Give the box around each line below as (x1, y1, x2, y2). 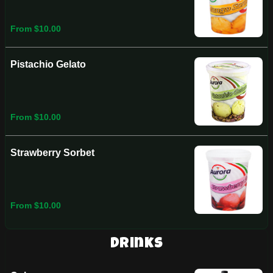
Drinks (110, 237, 163, 252)
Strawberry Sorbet (10, 147, 94, 158)
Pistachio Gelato (10, 59, 86, 69)
